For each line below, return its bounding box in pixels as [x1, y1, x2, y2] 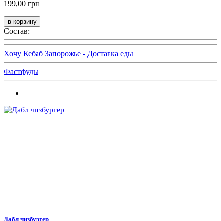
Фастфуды [4, 67, 38, 76]
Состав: [4, 27, 30, 36]
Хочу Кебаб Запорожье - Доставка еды [4, 49, 133, 58]
